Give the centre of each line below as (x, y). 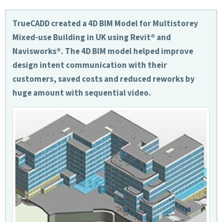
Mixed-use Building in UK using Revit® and (91, 37)
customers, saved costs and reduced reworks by (103, 79)
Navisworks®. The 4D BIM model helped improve (103, 51)
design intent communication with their (89, 65)
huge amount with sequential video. (82, 93)
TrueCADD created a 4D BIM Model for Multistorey (105, 24)
